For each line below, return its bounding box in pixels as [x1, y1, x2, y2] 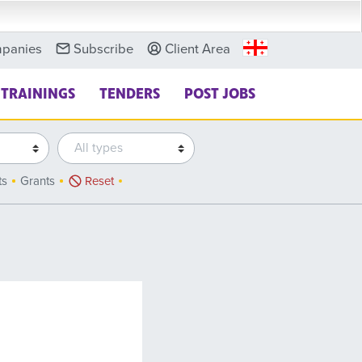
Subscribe [74, 41, 133, 57]
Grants [19, 174, 55, 188]
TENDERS [99, 82, 160, 102]
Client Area [165, 41, 230, 57]
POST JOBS [184, 82, 255, 102]
